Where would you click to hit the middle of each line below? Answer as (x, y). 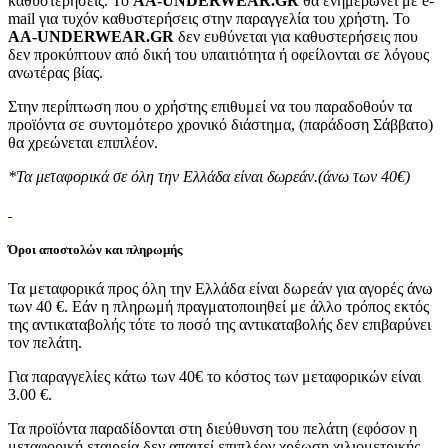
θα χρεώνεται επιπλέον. (83, 142)
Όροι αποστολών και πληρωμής (95, 249)
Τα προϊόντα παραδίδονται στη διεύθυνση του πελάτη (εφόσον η (212, 429)
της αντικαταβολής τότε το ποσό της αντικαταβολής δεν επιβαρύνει (219, 325)
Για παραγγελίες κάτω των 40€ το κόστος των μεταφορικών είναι (214, 377)
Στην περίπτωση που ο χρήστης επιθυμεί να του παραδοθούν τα (210, 106)
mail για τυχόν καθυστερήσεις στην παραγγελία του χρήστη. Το (209, 18)
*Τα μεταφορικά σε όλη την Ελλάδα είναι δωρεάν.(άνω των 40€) (209, 176)
